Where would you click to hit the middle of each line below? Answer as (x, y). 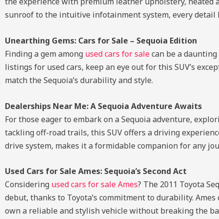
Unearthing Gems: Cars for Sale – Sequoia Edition (101, 40)
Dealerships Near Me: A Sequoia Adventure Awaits (103, 106)
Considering (28, 185)
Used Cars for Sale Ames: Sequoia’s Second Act (96, 171)
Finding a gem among (45, 54)
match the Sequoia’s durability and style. (79, 80)
